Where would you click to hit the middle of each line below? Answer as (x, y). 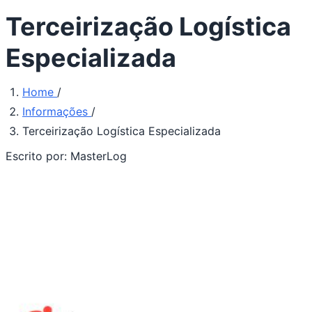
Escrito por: (38, 156)
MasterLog (99, 156)
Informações (57, 112)
